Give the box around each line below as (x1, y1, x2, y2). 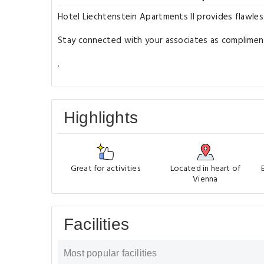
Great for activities (70, 162, 140, 176)
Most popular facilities (64, 248, 157, 258)
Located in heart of (170, 162, 241, 176)
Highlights (64, 108, 138, 127)
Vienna (193, 173, 218, 186)
